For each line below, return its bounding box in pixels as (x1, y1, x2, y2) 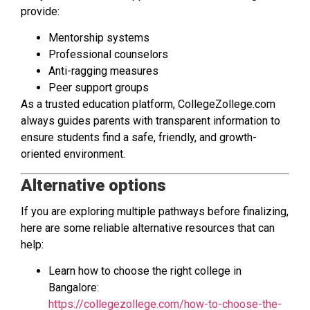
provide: (21, 4, 60, 18)
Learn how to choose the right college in (48, 264, 241, 278)
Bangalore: (48, 281, 99, 295)
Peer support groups (48, 81, 149, 95)
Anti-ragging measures (48, 64, 158, 78)
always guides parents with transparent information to (21, 114, 280, 128)
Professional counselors (48, 48, 168, 62)
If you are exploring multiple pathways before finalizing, (21, 204, 289, 218)
